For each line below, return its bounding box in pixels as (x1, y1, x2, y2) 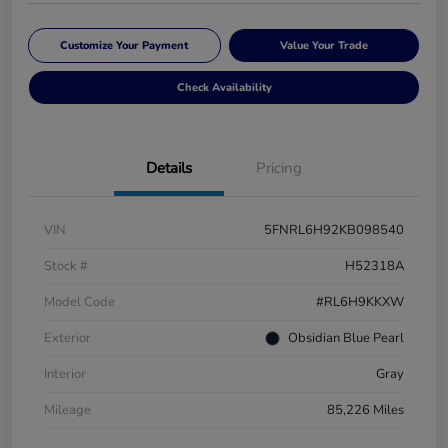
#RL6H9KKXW (316, 292, 404, 311)
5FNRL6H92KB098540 (264, 220, 404, 239)
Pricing (256, 157, 302, 178)
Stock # (44, 256, 88, 275)
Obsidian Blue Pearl (288, 328, 404, 347)
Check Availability (176, 79, 272, 95)
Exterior (44, 328, 91, 347)
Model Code (44, 292, 115, 311)
